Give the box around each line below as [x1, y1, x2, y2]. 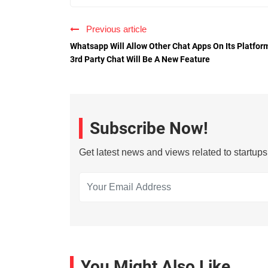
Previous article [81, 24, 147, 35]
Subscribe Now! [90, 118, 208, 139]
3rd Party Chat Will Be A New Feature [70, 54, 210, 65]
